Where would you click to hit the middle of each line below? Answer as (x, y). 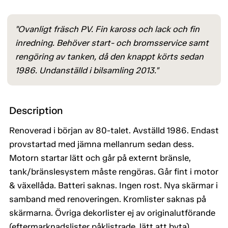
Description (36, 111)
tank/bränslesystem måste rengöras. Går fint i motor (114, 172)
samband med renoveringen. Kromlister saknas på (108, 199)
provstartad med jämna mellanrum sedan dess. (102, 144)
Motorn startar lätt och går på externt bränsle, (100, 158)
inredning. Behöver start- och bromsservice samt (112, 43)
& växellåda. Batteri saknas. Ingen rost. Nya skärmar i (113, 186)
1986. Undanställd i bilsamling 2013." (87, 70)
